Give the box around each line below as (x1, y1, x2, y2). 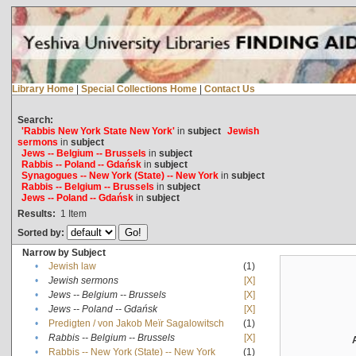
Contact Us (203, 83, 255, 95)
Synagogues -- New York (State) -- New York (21, 169, 219, 181)
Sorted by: (17, 226, 67, 238)
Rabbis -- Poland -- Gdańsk (21, 158, 141, 170)
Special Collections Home (80, 83, 197, 95)
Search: (17, 114, 53, 126)
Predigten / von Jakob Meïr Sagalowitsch (48, 317, 224, 329)
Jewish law (48, 260, 96, 272)
